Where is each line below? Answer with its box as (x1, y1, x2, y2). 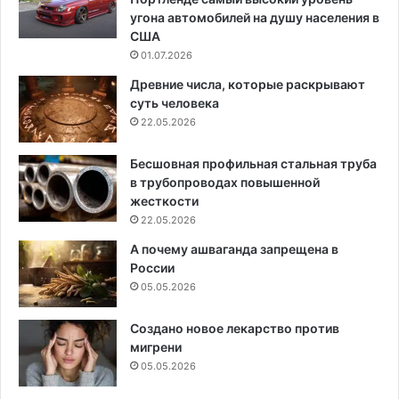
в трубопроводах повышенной (130, 174, 320, 190)
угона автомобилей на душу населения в (130, 9, 379, 25)
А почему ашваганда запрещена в (130, 240, 338, 256)
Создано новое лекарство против (130, 320, 339, 336)
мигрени (130, 338, 182, 354)
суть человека (130, 94, 219, 110)
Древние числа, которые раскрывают (130, 76, 365, 92)
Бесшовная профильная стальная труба (130, 155, 377, 171)
